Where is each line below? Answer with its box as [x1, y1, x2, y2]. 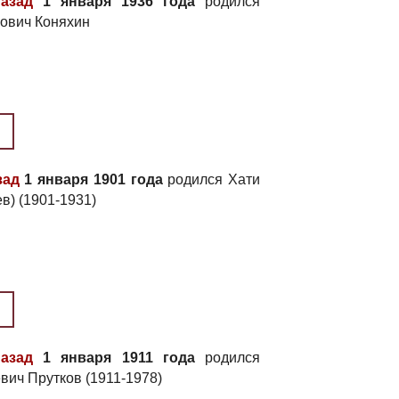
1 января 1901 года [19, 172, 163, 187]
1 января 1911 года [33, 350, 195, 365]
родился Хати [162, 172, 261, 187]
